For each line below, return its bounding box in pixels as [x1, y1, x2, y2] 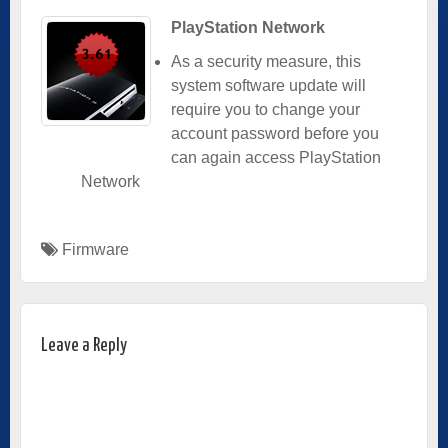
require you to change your [171, 100, 360, 118]
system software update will [171, 76, 366, 94]
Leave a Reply [41, 335, 127, 355]
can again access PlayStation [171, 148, 381, 166]
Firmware [62, 240, 129, 258]
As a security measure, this [171, 52, 361, 70]
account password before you [171, 124, 379, 142]
